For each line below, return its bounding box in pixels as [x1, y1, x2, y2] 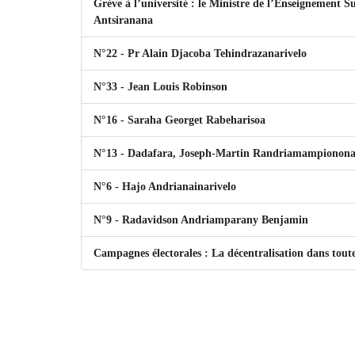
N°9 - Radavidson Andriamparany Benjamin [94, 214, 308, 226]
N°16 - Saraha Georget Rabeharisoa [94, 114, 265, 126]
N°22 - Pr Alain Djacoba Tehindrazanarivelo [94, 48, 307, 59]
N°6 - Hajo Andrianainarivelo [94, 181, 236, 193]
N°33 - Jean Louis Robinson [94, 81, 227, 93]
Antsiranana [94, 14, 153, 26]
